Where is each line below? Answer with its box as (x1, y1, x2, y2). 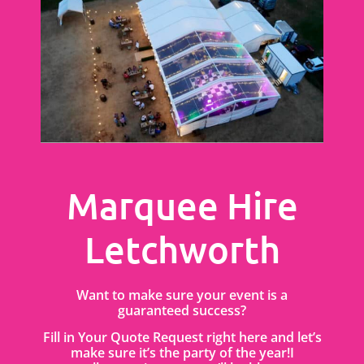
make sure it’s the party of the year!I (70, 343, 294, 362)
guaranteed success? (118, 301, 246, 319)
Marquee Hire (66, 182, 298, 228)
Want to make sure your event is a (76, 285, 288, 304)
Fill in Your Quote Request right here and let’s (42, 327, 322, 346)
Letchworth (84, 226, 280, 272)
